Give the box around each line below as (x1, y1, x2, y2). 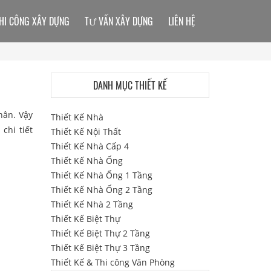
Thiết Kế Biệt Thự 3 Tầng (50, 242, 150, 253)
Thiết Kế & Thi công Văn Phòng (50, 256, 175, 268)
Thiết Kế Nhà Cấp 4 (50, 140, 129, 152)
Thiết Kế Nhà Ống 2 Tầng (50, 184, 152, 195)
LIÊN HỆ (168, 14, 195, 28)
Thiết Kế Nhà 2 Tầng (50, 198, 133, 210)
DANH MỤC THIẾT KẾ (93, 78, 167, 93)
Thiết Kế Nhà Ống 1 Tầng (50, 169, 152, 181)
